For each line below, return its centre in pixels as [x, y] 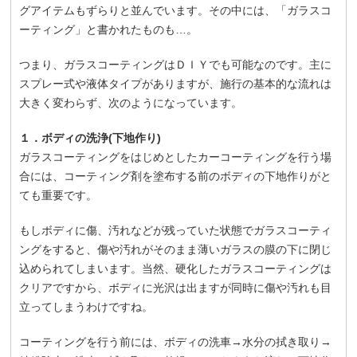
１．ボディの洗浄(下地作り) [90, 137]
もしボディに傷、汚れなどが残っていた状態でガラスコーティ [176, 230]
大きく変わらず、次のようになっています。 [131, 102]
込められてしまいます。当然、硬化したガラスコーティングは [176, 268]
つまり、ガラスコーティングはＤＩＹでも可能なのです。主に [176, 64]
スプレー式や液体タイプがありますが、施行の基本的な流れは [176, 83]
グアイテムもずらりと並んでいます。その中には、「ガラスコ [176, 10]
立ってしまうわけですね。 [86, 306]
